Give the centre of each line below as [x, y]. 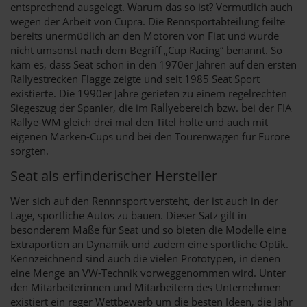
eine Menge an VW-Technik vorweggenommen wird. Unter [148, 272]
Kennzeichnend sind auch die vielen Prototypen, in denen [145, 258]
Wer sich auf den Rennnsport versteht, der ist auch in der [144, 200]
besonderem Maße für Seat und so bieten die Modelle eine [148, 229]
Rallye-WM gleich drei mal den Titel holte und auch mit [139, 122]
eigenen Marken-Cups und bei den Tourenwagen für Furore [150, 136]
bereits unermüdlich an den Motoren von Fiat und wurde [145, 35]
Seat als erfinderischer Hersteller [114, 175]
